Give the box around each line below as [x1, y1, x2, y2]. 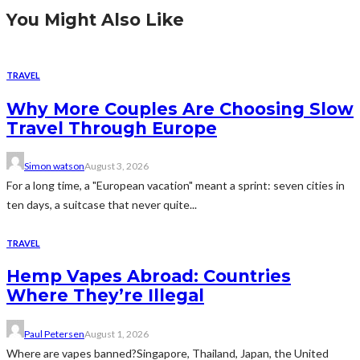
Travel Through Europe [6, 117, 217, 138]
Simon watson [24, 159, 84, 172]
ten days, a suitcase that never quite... [6, 197, 197, 211]
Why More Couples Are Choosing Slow [6, 98, 354, 119]
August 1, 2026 [84, 327, 149, 340]
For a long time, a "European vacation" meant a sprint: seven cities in [6, 178, 345, 192]
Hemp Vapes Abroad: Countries [6, 266, 291, 287]
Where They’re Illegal [6, 285, 204, 306]
